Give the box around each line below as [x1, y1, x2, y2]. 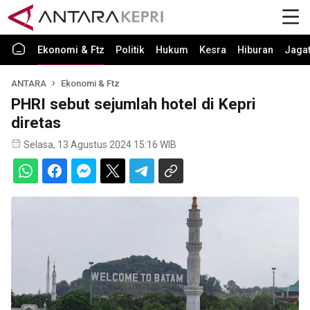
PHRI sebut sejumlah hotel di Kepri [11, 95, 256, 113]
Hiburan [237, 44, 273, 56]
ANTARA [11, 78, 46, 89]
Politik [116, 44, 145, 56]
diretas [11, 113, 61, 131]
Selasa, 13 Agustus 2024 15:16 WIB [24, 139, 176, 150]
